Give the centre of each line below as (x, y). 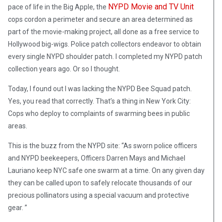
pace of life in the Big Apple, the (58, 7)
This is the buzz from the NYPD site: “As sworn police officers (103, 146)
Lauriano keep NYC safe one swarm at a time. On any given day (106, 171)
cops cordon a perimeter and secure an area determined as (100, 20)
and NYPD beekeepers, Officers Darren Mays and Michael (97, 158)
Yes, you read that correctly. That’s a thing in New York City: (99, 101)
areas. (18, 126)
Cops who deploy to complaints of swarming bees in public (99, 114)
